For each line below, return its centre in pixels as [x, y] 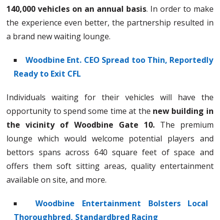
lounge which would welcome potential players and [110, 138]
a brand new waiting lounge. [59, 36]
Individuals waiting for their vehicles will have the [110, 97]
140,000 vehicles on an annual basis [76, 9]
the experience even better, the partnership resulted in [110, 22]
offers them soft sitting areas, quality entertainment [110, 166]
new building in [182, 111]
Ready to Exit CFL [48, 73]
